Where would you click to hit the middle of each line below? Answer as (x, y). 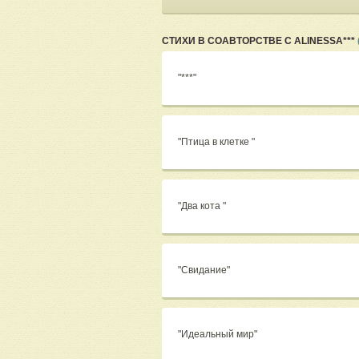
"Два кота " (203, 206)
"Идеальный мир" (219, 335)
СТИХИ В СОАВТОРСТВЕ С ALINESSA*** (260, 41)
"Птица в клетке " (218, 142)
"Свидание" (205, 270)
